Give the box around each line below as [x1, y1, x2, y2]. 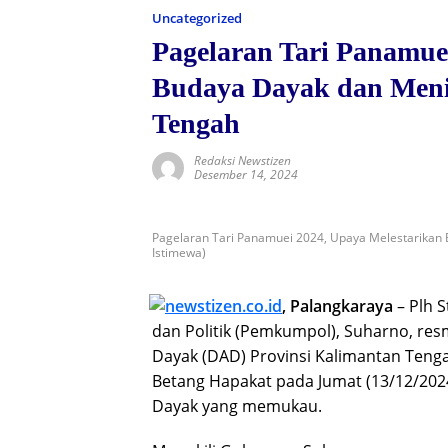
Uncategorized [152, 9, 242, 28]
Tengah [152, 108, 240, 140]
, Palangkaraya [282, 294, 393, 317]
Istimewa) [152, 243, 206, 261]
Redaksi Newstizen [194, 152, 291, 170]
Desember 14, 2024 [194, 166, 298, 184]
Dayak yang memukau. [152, 394, 322, 417]
